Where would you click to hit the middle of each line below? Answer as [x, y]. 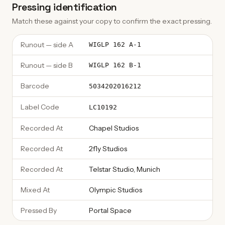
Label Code [40, 107]
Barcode [35, 86]
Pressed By [39, 210]
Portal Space [110, 210]
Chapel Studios [114, 128]
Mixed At [35, 190]
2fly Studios [108, 149]
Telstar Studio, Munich [125, 169]
